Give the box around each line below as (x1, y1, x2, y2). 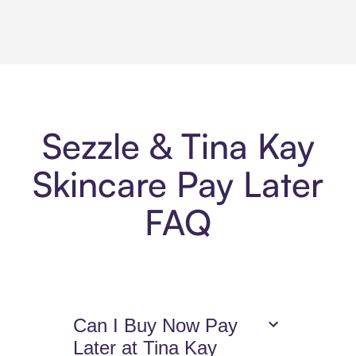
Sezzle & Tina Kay (41, 124, 315, 168)
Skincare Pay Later (33, 162, 323, 207)
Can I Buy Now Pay (73, 315, 238, 337)
